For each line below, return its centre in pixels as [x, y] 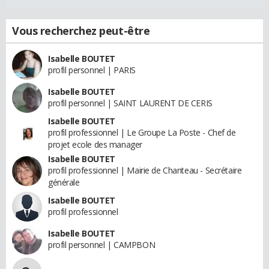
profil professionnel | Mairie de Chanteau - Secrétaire [145, 170]
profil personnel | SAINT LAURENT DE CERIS [130, 103]
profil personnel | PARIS [92, 70]
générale [64, 182]
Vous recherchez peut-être [81, 30]
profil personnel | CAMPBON [102, 244]
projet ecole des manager [95, 144]
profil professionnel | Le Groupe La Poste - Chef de [142, 132]
